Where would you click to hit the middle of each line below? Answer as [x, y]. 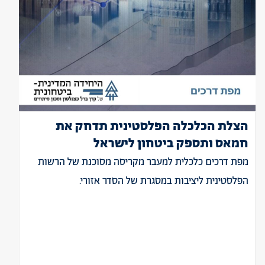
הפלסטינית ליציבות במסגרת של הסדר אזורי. [164, 181]
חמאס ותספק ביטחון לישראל [171, 144]
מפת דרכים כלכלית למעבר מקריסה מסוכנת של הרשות [143, 162]
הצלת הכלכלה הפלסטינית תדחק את [152, 127]
